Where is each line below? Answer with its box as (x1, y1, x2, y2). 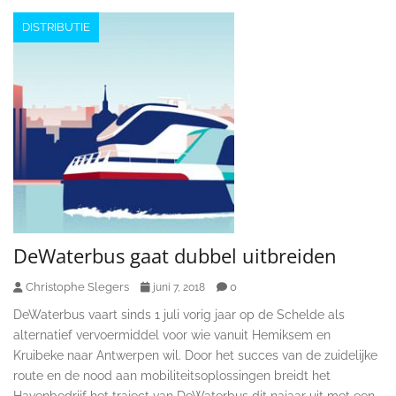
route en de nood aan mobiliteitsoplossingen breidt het (13, 368, 331, 383)
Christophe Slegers (26, 279, 129, 293)
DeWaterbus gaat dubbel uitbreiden (13, 241, 337, 269)
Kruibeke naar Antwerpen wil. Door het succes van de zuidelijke (13, 347, 377, 362)
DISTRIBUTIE (22, 19, 90, 34)
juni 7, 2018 (153, 280, 205, 293)
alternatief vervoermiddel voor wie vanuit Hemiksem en (13, 327, 331, 342)
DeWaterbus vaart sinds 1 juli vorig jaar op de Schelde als (13, 307, 345, 322)
